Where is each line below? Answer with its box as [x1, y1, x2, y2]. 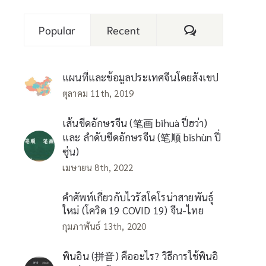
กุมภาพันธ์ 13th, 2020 [62, 220, 147, 232]
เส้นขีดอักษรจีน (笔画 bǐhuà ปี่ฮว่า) [62, 116, 208, 130]
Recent [106, 23, 141, 37]
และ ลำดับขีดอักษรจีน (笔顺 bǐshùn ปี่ [62, 131, 221, 144]
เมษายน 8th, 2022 [62, 161, 134, 173]
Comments [195, 22, 246, 37]
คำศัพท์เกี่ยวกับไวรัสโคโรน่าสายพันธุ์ [62, 191, 214, 204]
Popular [39, 23, 76, 37]
